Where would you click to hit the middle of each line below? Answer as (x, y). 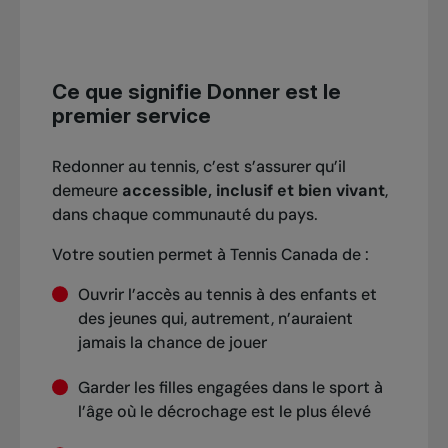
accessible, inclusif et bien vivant (253, 191)
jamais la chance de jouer (172, 343)
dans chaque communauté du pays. (186, 215)
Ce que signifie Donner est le (196, 91)
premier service (131, 115)
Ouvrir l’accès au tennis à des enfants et (227, 295)
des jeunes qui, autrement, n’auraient (215, 319)
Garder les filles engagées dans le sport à (230, 387)
